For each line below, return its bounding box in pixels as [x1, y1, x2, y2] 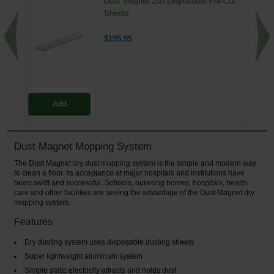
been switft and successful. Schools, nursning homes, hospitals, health [14, 178, 248, 187]
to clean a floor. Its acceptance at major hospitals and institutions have [14, 168, 245, 177]
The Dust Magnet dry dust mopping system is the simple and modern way [14, 158, 257, 168]
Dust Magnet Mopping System [14, 141, 152, 153]
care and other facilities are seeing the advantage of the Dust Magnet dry [14, 188, 255, 197]
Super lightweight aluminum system [24, 251, 143, 261]
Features [14, 216, 53, 227]
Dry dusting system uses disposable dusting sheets [24, 237, 194, 246]
